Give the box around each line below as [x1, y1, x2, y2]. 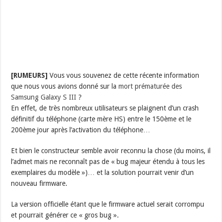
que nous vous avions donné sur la [11, 82, 119, 91]
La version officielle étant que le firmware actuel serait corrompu [11, 200, 205, 209]
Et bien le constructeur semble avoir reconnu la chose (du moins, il [11, 147, 211, 155]
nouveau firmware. [11, 179, 68, 188]
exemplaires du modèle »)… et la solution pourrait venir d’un [11, 168, 194, 177]
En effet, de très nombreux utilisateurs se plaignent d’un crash [11, 104, 199, 112]
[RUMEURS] [11, 71, 48, 80]
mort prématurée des [118, 82, 182, 91]
